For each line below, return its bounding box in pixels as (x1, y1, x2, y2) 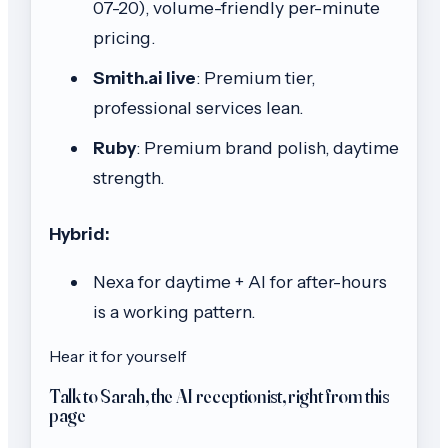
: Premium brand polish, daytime (136, 137, 399, 159)
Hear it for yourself (49, 346, 186, 367)
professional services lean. (93, 97, 303, 119)
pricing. (93, 27, 155, 49)
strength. (93, 167, 164, 189)
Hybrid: (49, 223, 110, 245)
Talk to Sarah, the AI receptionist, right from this (49, 384, 389, 408)
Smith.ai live (93, 67, 196, 89)
